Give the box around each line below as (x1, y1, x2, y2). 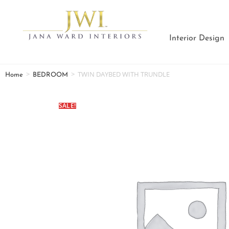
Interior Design (169, 34, 225, 42)
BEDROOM (33, 72, 68, 78)
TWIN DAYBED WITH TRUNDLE (78, 70, 170, 79)
